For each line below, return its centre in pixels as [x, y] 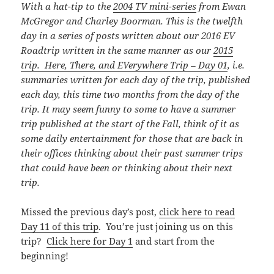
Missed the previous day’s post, [90, 211]
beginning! [45, 255]
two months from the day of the [172, 94]
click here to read [197, 211]
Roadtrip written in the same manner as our [117, 50]
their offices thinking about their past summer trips [132, 153]
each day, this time [62, 94]
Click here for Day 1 [90, 241]
